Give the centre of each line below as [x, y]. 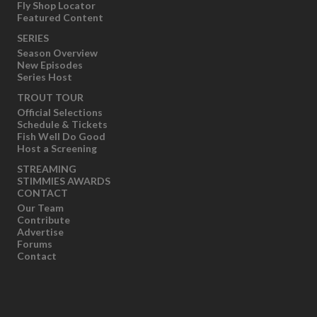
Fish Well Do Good [62, 136]
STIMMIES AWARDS [64, 180]
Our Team [41, 207]
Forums [35, 243]
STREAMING [47, 168]
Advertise [41, 231]
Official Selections [60, 112]
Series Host [45, 76]
